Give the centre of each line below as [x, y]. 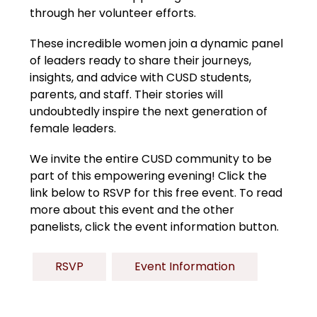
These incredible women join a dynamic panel [157, 44]
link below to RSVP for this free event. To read [156, 193]
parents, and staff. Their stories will [127, 95]
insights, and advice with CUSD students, [141, 78]
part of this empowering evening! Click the [149, 176]
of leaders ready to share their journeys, [141, 61]
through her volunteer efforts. [113, 13]
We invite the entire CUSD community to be [151, 159]
